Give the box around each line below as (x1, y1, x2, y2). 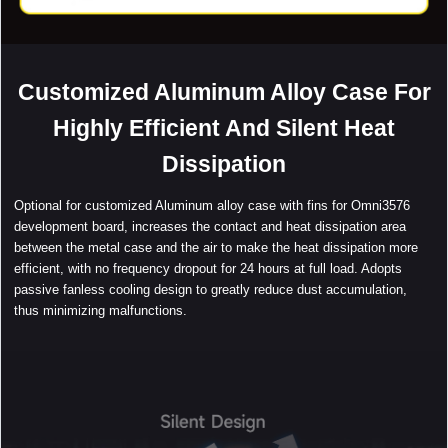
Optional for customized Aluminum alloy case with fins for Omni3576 (14, 198, 411, 214)
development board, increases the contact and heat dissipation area (14, 219, 407, 235)
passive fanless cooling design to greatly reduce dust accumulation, (14, 282, 408, 298)
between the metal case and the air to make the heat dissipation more (14, 240, 419, 256)
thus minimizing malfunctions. (14, 303, 188, 319)
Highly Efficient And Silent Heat (53, 114, 395, 141)
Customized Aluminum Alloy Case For (17, 78, 431, 105)
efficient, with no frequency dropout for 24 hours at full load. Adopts (14, 261, 403, 277)
